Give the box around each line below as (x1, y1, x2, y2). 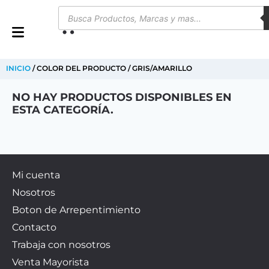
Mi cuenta (12, 169, 60, 181)
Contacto (12, 222, 56, 233)
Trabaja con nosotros (12, 239, 110, 250)
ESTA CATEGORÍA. (12, 103, 113, 116)
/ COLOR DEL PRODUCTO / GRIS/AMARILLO (31, 64, 192, 73)
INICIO (6, 64, 31, 73)
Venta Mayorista (12, 256, 89, 268)
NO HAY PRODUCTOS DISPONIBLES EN (12, 91, 232, 104)
